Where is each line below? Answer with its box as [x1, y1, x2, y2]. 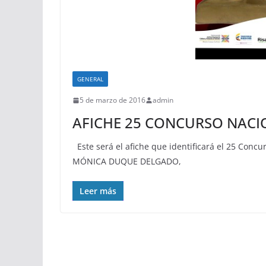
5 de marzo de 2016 [80, 95, 145, 106]
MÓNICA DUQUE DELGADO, [72, 156, 181, 167]
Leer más [80, 185, 116, 197]
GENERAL [77, 75, 103, 84]
